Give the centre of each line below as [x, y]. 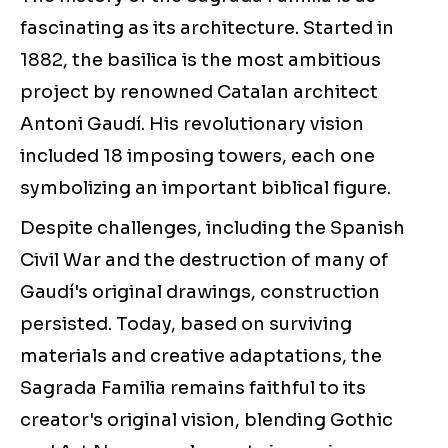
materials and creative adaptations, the [201, 356]
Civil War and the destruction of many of [204, 260]
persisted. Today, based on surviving [186, 324]
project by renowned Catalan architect [199, 92]
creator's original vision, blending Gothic [206, 420]
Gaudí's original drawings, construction [200, 292]
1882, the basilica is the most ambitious [200, 60]
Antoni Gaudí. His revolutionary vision [192, 124]
